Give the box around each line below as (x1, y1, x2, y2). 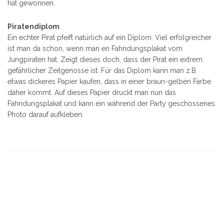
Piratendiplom (7, 22, 59, 30)
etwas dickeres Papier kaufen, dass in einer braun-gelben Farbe (7, 77, 211, 85)
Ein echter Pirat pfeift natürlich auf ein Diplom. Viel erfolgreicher (7, 33, 211, 41)
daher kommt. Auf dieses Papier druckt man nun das (7, 88, 176, 96)
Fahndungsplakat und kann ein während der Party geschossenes (7, 99, 215, 107)
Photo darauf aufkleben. (7, 110, 83, 118)
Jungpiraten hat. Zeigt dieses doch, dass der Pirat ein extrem (7, 55, 202, 63)
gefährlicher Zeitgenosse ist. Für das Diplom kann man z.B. (7, 66, 197, 74)
